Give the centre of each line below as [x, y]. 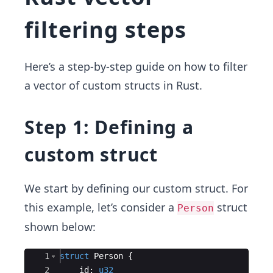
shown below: [60, 227]
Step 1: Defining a [109, 127]
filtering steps [105, 30]
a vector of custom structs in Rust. [113, 85]
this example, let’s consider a [101, 207]
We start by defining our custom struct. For [136, 188]
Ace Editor [49, 256]
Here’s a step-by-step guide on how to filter [136, 66]
